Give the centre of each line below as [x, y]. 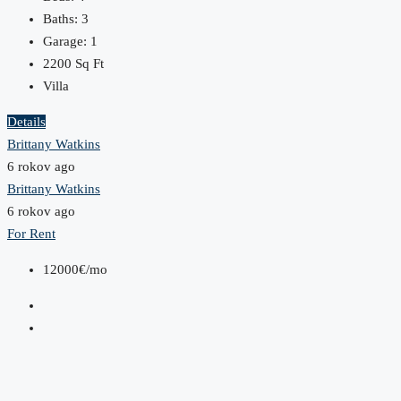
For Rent [31, 234]
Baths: [60, 19]
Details [26, 122]
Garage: [65, 42]
